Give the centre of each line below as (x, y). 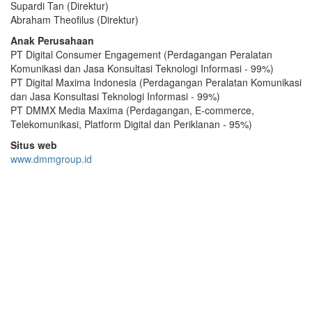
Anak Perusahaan (52, 40)
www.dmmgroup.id (51, 158)
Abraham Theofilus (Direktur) (75, 19)
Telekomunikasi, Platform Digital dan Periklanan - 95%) (131, 124)
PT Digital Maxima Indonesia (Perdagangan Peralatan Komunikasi (156, 82)
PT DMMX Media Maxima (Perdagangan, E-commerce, (132, 110)
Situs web (34, 145)
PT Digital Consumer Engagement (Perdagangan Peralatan (141, 54)
